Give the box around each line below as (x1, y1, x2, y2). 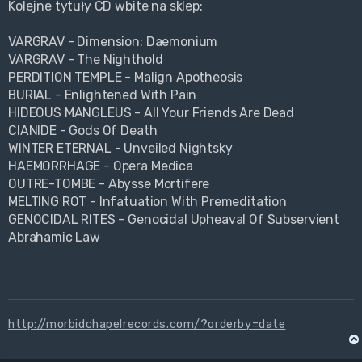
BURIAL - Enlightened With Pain (8, 87, 197, 103)
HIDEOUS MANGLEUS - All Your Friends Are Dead (8, 105, 295, 121)
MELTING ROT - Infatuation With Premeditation (8, 194, 288, 210)
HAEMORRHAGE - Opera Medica (8, 158, 193, 175)
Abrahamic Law (8, 229, 100, 246)
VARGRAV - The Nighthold (8, 52, 163, 68)
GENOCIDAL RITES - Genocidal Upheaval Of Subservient (8, 212, 339, 228)
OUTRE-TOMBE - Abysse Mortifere (8, 176, 210, 192)
